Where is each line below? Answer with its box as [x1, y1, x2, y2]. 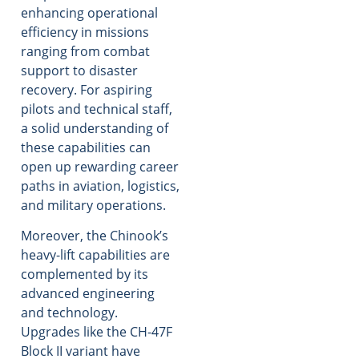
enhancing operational [21, 3, 158, 22]
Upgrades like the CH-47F [21, 323, 172, 341]
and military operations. [21, 196, 166, 214]
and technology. [21, 304, 118, 322]
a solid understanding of [21, 119, 168, 137]
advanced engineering [21, 284, 155, 303]
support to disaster [21, 61, 138, 79]
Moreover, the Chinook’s [21, 227, 168, 245]
